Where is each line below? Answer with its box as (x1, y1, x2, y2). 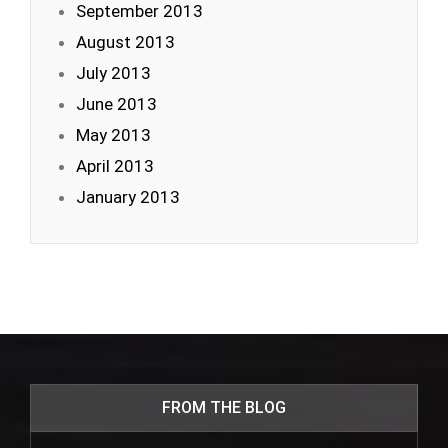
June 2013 (76, 94, 157, 114)
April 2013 (76, 156, 154, 176)
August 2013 (76, 32, 175, 52)
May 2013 (76, 125, 151, 145)
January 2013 (76, 187, 180, 207)
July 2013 (76, 63, 151, 83)
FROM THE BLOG (162, 398, 286, 417)
